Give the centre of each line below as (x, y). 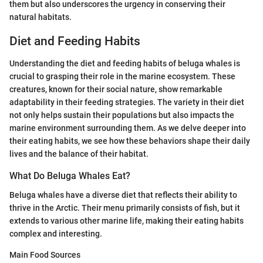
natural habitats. (41, 17)
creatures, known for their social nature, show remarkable (116, 90)
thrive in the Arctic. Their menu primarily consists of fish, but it (125, 208)
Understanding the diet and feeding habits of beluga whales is (125, 64)
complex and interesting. (56, 233)
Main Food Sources (45, 254)
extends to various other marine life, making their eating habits (127, 220)
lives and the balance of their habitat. (79, 154)
